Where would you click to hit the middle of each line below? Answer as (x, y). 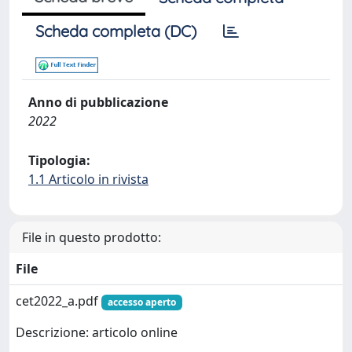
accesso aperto (141, 302)
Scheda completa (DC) (116, 31)
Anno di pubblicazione (98, 102)
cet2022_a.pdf (59, 301)
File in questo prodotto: (92, 237)
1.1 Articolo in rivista (88, 179)
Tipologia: (59, 160)
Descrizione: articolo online (97, 333)
